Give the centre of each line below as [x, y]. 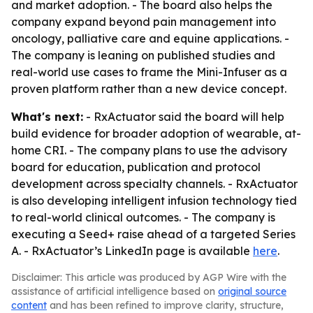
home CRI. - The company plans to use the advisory [149, 150]
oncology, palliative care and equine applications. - [150, 38]
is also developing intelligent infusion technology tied [154, 201]
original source [252, 291]
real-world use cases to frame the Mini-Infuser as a [149, 72]
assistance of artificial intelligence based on [115, 291]
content [29, 305]
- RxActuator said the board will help [184, 117]
